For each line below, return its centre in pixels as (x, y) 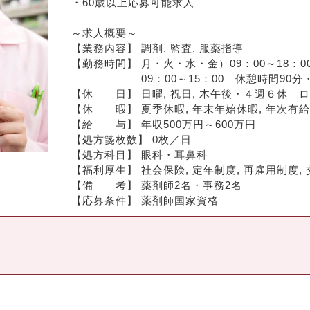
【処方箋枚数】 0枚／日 (132, 139)
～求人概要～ (105, 33)
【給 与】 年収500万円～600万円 (164, 124)
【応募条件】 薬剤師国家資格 (145, 200)
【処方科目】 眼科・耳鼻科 (140, 154)
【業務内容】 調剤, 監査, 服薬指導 (158, 48)
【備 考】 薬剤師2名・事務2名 (157, 185)
